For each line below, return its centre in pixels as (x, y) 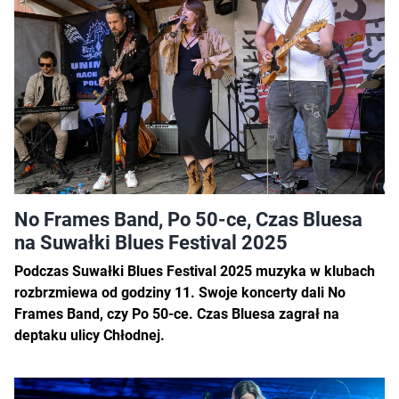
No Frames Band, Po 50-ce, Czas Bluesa (188, 220)
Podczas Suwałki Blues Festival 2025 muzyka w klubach (195, 272)
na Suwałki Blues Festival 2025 (151, 243)
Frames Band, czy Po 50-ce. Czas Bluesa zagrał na (177, 314)
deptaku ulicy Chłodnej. (90, 336)
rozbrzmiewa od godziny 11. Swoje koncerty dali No (180, 293)
